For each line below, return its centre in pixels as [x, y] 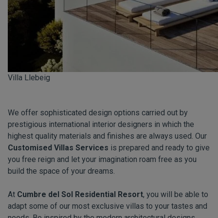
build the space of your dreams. [61, 171]
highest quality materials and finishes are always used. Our [107, 136]
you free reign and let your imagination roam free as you [102, 159]
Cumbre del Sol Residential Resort [80, 194]
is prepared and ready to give [159, 148]
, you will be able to [176, 194]
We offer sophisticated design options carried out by [98, 113]
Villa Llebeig [29, 78]
